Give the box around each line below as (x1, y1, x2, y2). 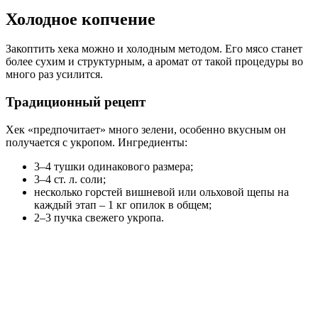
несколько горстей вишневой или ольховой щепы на (34, 185, 289, 198)
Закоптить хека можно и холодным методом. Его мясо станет (6, 43, 302, 55)
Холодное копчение (6, 9, 155, 28)
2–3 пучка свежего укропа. (34, 211, 164, 224)
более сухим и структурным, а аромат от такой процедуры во (6, 55, 303, 68)
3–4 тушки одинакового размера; (34, 160, 193, 172)
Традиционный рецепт (6, 94, 146, 110)
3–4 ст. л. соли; (34, 172, 106, 185)
